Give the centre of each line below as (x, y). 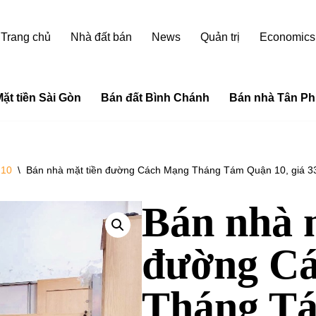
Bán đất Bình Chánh (155, 97)
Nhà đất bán (101, 37)
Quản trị (220, 37)
